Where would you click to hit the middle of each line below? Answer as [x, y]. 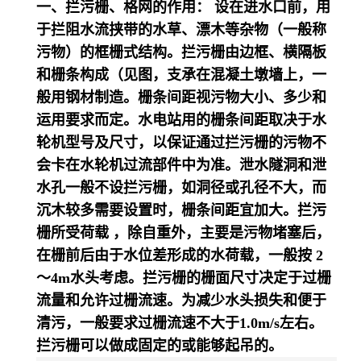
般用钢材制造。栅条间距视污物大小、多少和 [181, 98]
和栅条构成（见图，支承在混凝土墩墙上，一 [181, 75]
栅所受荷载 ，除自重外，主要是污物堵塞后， [183, 233]
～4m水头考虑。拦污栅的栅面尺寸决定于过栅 [184, 278]
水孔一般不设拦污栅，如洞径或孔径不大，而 [181, 188]
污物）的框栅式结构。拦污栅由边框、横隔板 [181, 52]
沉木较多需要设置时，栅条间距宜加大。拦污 [181, 210]
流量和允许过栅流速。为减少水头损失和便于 [181, 301]
